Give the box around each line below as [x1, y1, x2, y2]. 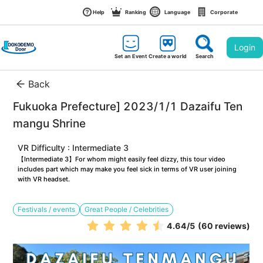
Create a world [149, 53, 187, 59]
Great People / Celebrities [85, 205, 169, 214]
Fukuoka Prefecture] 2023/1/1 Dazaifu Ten [13, 100, 243, 114]
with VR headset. [18, 175, 70, 184]
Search [195, 53, 214, 59]
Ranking [125, 9, 147, 15]
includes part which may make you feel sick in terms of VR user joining [18, 165, 239, 174]
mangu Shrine [13, 117, 86, 131]
